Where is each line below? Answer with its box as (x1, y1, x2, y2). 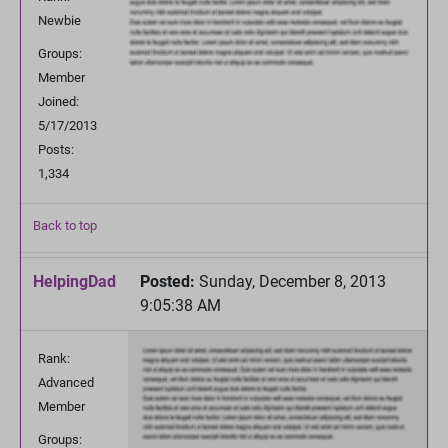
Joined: (38, 93, 79, 109)
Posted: (140, 271, 195, 291)
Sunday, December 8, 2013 (195, 271, 386, 291)
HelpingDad (33, 271, 116, 291)
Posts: (38, 141, 74, 157)
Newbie (38, 12, 81, 28)
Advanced (38, 374, 94, 390)
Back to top (33, 217, 97, 233)
